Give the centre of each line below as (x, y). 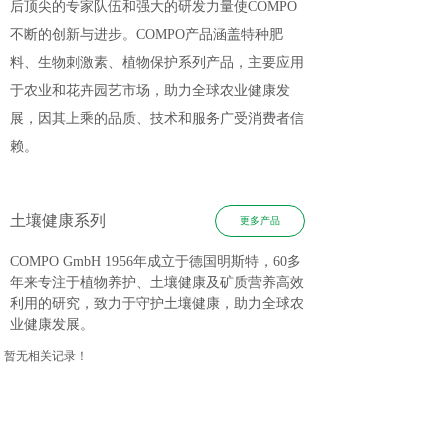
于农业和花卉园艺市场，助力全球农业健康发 (150, 90)
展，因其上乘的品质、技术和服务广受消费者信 (157, 118)
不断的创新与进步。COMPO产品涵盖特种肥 (146, 34)
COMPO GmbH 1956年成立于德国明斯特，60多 (155, 261)
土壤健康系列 (58, 220)
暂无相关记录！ (46, 356)
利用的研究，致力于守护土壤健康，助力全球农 (157, 303)
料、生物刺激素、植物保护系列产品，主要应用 (157, 62)
